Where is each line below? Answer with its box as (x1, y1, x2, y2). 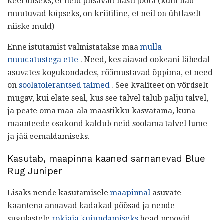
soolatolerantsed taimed (19, 80, 110, 90)
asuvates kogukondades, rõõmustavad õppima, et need (7, 67, 213, 77)
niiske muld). (7, 21, 56, 31)
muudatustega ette (7, 55, 78, 64)
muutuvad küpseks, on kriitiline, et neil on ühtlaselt (7, 8, 201, 18)
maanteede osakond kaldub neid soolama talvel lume (7, 118, 207, 128)
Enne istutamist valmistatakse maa (7, 42, 140, 52)
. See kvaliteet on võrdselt (110, 80, 208, 90)
